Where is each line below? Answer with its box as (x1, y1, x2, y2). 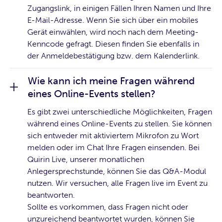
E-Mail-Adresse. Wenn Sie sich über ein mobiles (27, 15, 198, 25)
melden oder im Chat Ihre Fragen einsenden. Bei (27, 142, 200, 152)
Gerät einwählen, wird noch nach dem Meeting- (27, 27, 199, 37)
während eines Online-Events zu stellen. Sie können (27, 118, 212, 128)
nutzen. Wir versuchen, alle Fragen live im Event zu (27, 178, 208, 188)
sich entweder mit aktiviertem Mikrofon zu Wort (27, 130, 199, 140)
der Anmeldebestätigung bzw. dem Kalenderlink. (27, 51, 200, 60)
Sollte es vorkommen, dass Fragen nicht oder (27, 202, 188, 212)
